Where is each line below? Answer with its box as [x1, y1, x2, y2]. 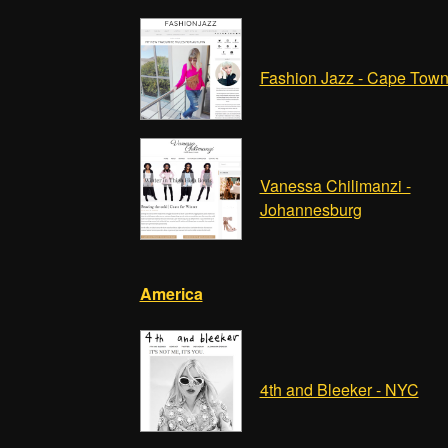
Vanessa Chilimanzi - [259, 174, 411, 197]
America [139, 282, 203, 305]
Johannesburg [259, 198, 362, 221]
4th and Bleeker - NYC [259, 378, 419, 401]
